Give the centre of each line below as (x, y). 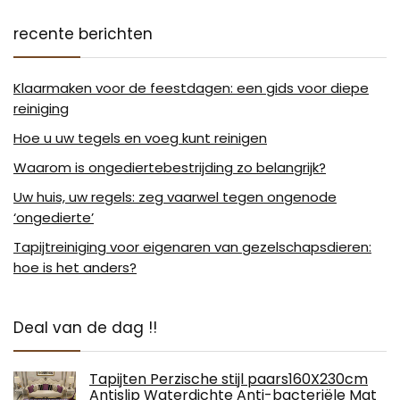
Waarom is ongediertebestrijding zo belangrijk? (170, 167)
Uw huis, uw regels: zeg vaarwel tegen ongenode (175, 197)
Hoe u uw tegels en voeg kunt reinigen (140, 138)
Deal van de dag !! (85, 328)
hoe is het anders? (75, 267)
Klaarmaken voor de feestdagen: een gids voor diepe (191, 88)
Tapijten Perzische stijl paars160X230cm (229, 379)
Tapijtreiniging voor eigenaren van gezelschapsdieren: (192, 247)
